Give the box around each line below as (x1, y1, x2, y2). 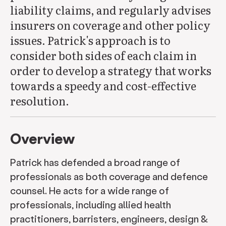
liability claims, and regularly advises (10, 2, 211, 18)
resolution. (10, 92, 69, 109)
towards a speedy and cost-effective (10, 77, 196, 94)
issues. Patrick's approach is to (10, 32, 171, 48)
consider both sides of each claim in (10, 47, 197, 64)
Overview (10, 129, 75, 147)
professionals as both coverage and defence (10, 170, 208, 183)
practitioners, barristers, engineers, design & (10, 212, 208, 225)
